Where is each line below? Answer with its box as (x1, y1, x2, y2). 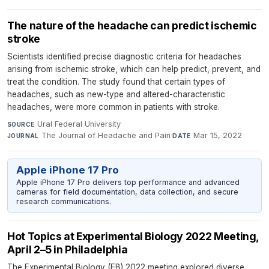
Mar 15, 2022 (193, 130, 243, 140)
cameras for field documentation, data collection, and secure (16, 187, 238, 196)
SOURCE (7, 120, 35, 128)
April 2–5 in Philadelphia (7, 243, 128, 256)
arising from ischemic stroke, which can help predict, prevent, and (7, 64, 261, 74)
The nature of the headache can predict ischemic (7, 19, 257, 32)
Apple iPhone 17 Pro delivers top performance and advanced (16, 177, 240, 187)
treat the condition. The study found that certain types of (7, 76, 225, 86)
